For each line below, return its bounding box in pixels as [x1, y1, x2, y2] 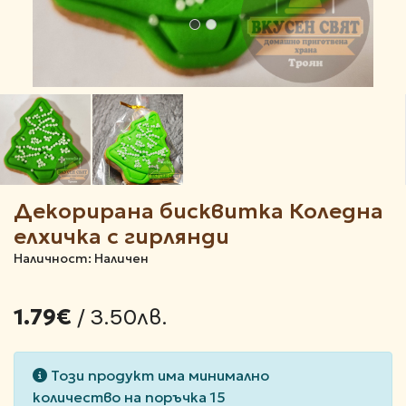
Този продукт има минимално [47, 366, 269, 385]
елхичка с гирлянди [14, 223, 229, 251]
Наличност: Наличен [14, 250, 149, 267]
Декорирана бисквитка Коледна [14, 198, 383, 226]
